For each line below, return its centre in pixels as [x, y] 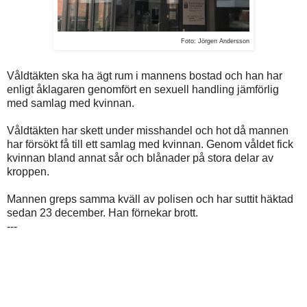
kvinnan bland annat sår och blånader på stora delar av [140, 158]
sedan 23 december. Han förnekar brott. [102, 212]
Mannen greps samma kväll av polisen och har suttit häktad [150, 199]
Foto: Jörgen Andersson [215, 41]
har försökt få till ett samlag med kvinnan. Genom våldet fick [150, 144]
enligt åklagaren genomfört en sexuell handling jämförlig [143, 89]
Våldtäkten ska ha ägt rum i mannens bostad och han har [145, 75]
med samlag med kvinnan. [71, 103]
